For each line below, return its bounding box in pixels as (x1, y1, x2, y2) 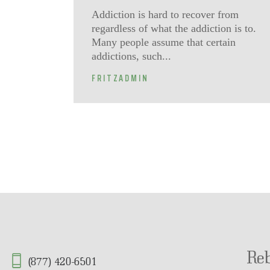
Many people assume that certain (92, 36, 236, 48)
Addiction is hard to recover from (92, 8, 239, 20)
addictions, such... (92, 49, 171, 62)
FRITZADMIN (92, 71, 149, 85)
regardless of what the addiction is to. (92, 22, 256, 34)
